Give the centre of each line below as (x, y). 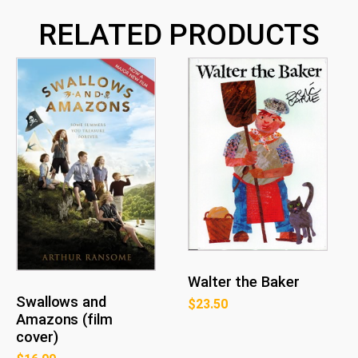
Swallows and (61, 302)
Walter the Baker (244, 282)
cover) (37, 337)
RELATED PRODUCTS (179, 34)
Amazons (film (64, 319)
